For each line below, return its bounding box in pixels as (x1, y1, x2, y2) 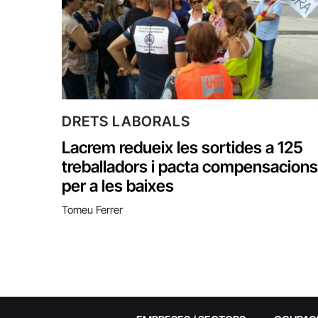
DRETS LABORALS (62, 112, 190, 130)
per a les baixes (62, 175, 174, 196)
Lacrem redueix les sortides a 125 (62, 137, 303, 158)
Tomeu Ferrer (62, 202, 123, 216)
